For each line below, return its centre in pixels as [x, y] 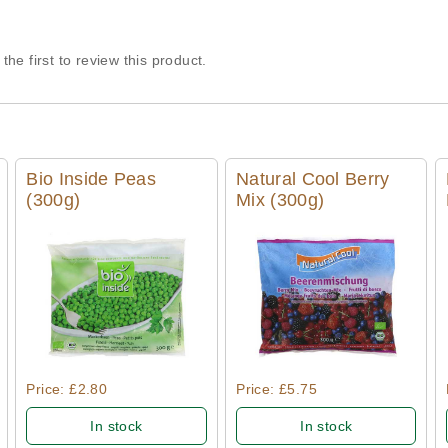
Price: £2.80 [67, 389]
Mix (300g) [280, 200]
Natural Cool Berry [313, 179]
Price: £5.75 [276, 389]
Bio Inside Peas [91, 179]
